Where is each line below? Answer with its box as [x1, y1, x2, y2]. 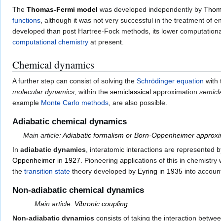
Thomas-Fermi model [27, 5, 98, 13]
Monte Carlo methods [41, 98, 109, 107]
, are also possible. [109, 98, 167, 107]
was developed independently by [98, 5, 204, 13]
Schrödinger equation [137, 76, 204, 85]
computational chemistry [12, 37, 88, 46]
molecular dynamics [12, 87, 74, 96]
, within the [74, 87, 110, 96]
